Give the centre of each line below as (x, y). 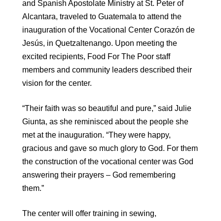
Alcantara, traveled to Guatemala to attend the (102, 17)
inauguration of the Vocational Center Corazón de (109, 30)
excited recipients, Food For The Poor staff (96, 57)
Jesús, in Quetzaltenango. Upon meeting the (100, 43)
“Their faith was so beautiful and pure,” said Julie (107, 109)
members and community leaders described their (107, 70)
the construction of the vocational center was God (108, 162)
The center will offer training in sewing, (89, 214)
